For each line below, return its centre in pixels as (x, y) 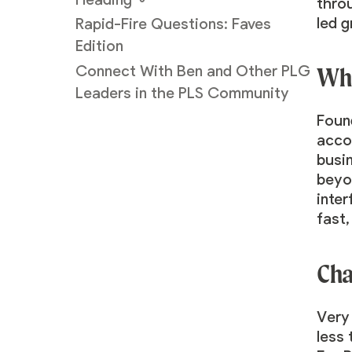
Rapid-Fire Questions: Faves (173, 25)
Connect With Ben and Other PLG (192, 72)
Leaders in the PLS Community (182, 94)
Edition (101, 47)
